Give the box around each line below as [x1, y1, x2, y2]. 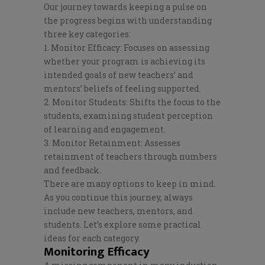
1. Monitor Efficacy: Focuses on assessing [44, 41, 209, 53]
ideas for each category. [44, 232, 140, 244]
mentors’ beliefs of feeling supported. [44, 82, 201, 94]
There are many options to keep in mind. [44, 177, 216, 189]
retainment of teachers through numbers [44, 150, 217, 162]
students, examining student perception [44, 109, 213, 121]
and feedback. [44, 164, 101, 176]
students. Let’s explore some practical [44, 218, 201, 230]
